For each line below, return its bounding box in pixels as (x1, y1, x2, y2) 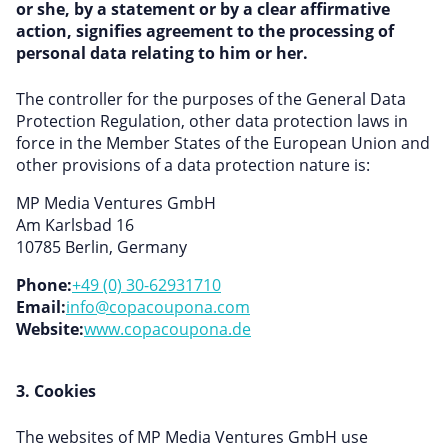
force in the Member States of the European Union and (16, 132, 430, 154)
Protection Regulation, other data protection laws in (16, 110, 408, 132)
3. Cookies (16, 380, 96, 402)
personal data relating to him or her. (16, 42, 308, 64)
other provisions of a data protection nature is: (16, 154, 370, 176)
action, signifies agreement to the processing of (16, 20, 394, 42)
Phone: (16, 274, 72, 296)
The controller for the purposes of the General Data (16, 88, 406, 110)
